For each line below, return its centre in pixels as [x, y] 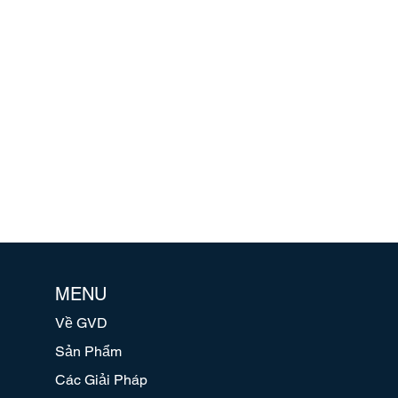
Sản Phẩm [89, 351]
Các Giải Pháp [102, 380]
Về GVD [82, 323]
